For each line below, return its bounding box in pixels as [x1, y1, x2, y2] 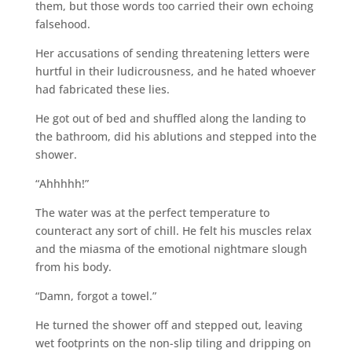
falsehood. [35, 16, 90, 31]
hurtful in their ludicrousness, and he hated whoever [35, 63, 316, 79]
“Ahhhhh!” [35, 175, 89, 191]
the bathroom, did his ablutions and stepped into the [35, 128, 317, 144]
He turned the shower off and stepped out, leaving [35, 317, 302, 332]
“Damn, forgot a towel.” [35, 288, 156, 303]
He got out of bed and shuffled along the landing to [35, 110, 306, 126]
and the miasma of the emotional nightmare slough [35, 240, 307, 256]
